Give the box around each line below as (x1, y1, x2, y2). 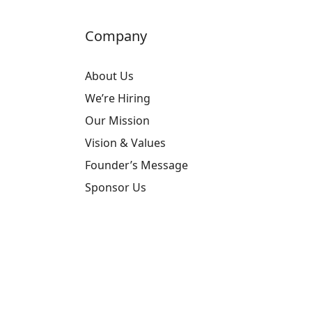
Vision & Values (85, 135, 166, 150)
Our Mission (85, 113, 150, 128)
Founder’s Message (85, 157, 188, 173)
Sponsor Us (85, 180, 146, 195)
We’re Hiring (85, 91, 150, 106)
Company (85, 26, 147, 45)
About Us (85, 68, 134, 84)
